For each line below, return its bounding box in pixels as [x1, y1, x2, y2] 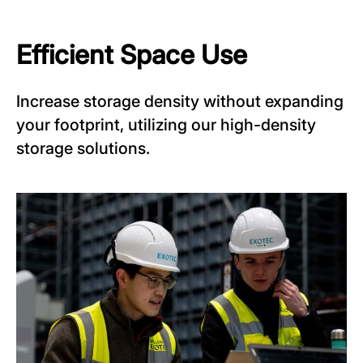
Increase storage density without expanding [16, 92, 344, 112]
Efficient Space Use [16, 39, 247, 71]
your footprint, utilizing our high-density [16, 115, 316, 135]
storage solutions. [16, 139, 150, 159]
